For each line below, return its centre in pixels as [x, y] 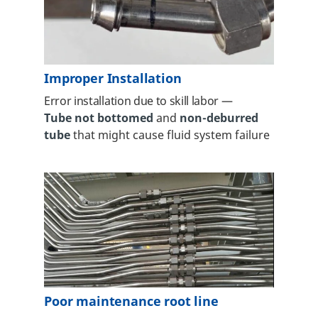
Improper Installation [113, 79]
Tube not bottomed [100, 119]
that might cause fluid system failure [170, 136]
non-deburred [219, 119]
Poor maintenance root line [131, 302]
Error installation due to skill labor [133, 102]
